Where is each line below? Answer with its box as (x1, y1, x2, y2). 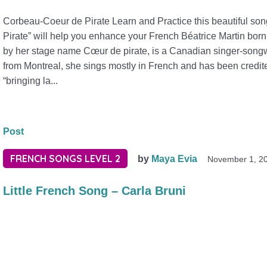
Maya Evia (151, 154, 198, 164)
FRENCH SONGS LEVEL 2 (10, 153, 121, 165)
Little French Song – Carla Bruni (3, 184, 187, 198)
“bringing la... (3, 76, 58, 86)
